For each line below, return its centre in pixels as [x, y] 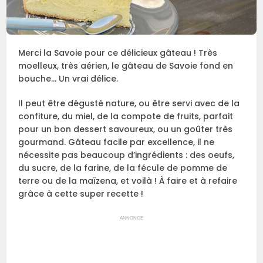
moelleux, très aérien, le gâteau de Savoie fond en [126, 66]
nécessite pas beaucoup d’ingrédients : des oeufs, [127, 155]
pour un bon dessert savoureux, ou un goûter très [126, 129]
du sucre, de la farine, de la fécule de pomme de [123, 168]
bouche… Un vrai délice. [68, 79]
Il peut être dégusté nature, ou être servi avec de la [129, 104]
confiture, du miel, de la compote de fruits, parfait [126, 117]
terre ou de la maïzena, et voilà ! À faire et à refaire [128, 181]
